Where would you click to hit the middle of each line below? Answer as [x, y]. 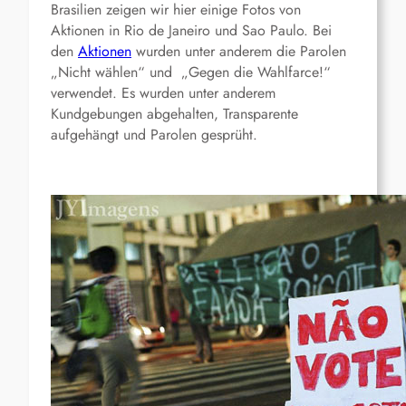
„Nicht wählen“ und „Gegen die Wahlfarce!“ [193, 72]
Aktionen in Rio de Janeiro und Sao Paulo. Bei [191, 31]
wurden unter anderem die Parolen [239, 52]
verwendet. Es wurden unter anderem [163, 93]
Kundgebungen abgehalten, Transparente [174, 114]
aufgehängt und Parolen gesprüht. [154, 135]
